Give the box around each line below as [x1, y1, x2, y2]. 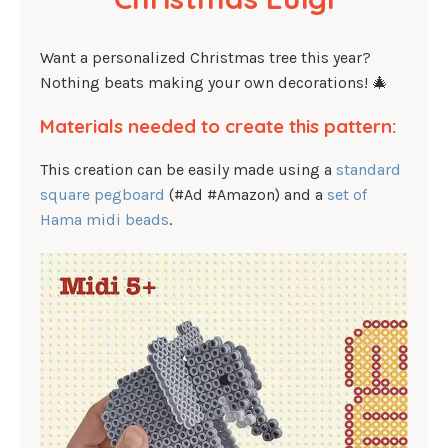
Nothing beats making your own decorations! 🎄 [40, 73, 388, 92]
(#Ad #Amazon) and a [165, 185, 327, 205]
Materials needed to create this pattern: [40, 113, 397, 138]
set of [327, 185, 367, 205]
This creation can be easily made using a [40, 160, 336, 180]
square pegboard [40, 185, 165, 205]
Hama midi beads [40, 210, 169, 230]
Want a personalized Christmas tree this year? [40, 48, 371, 67]
